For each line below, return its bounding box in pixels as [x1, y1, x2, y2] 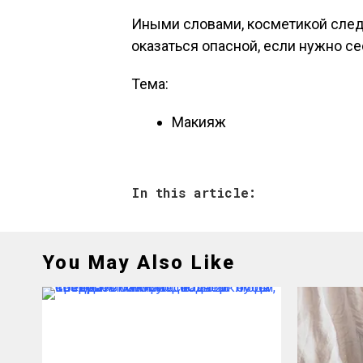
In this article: [131, 184, 256, 201]
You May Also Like [42, 251, 236, 274]
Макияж [172, 113, 226, 130]
